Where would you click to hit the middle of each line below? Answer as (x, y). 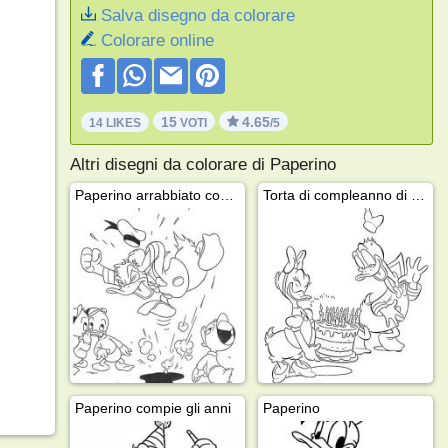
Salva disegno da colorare (197, 15)
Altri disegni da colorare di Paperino (202, 164)
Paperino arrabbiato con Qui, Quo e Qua (226, 194)
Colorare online (157, 40)
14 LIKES (114, 122)
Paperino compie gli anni (152, 407)
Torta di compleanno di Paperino (417, 194)
